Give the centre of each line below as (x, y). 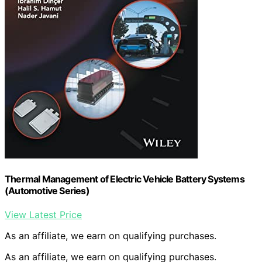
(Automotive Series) (47, 191)
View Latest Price (43, 215)
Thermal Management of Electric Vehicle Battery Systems (125, 179)
